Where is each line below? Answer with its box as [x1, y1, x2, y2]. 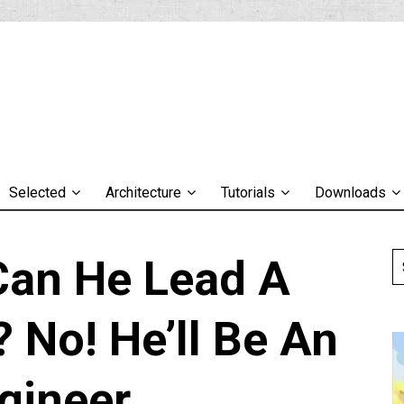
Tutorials [221, 184, 275, 201]
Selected [9, 184, 66, 201]
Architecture [106, 184, 181, 201]
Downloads [315, 184, 386, 201]
